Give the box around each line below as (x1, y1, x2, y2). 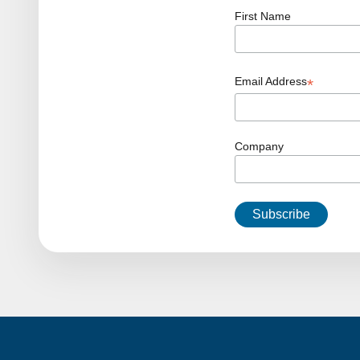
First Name (235, 9, 291, 22)
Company (235, 139, 284, 153)
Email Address (235, 74, 307, 88)
